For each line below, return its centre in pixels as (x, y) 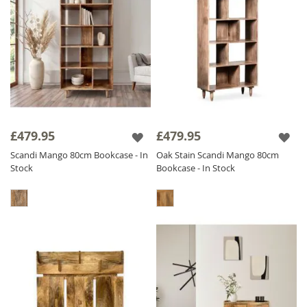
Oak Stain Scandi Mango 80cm (218, 155)
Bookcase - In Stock (196, 168)
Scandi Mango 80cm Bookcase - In (79, 155)
